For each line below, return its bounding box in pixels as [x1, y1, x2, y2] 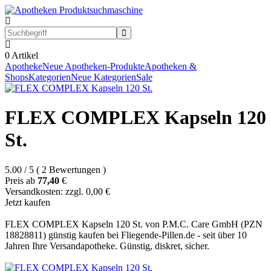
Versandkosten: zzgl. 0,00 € [5, 186, 110, 197]
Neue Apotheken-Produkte [42, 61, 145, 71]
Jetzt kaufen [5, 197, 50, 207]
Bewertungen [49, 164, 100, 175]
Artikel [10, 50, 38, 60]
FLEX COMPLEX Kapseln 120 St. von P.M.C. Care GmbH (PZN [5, 218, 263, 229]
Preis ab [5, 175, 35, 186]
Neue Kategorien [71, 72, 136, 82]
